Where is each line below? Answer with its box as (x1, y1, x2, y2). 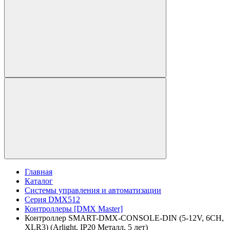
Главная (25, 167, 52, 177)
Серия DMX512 (25, 195, 80, 204)
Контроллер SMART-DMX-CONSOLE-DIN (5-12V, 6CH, (25, 214, 224, 223)
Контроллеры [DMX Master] (25, 204, 123, 214)
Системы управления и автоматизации (25, 186, 161, 195)
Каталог (25, 177, 53, 186)
